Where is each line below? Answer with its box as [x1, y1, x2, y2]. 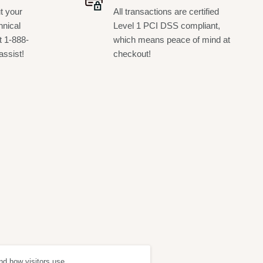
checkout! [113, 49, 151, 59]
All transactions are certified [113, 6, 219, 17]
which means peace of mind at [113, 35, 230, 45]
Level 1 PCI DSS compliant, [113, 21, 220, 31]
